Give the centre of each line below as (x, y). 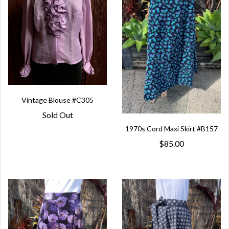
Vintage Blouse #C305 (58, 100)
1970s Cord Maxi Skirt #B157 (171, 128)
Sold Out (58, 114)
